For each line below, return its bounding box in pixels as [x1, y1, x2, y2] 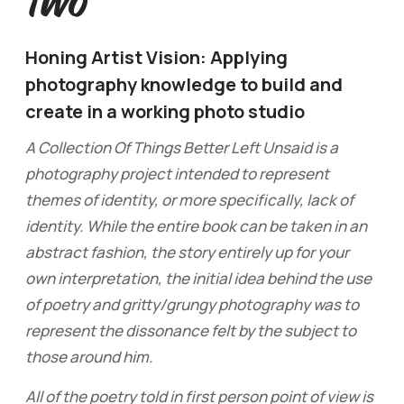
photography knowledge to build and [24, 71, 343, 96]
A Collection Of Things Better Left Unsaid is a [24, 136, 338, 158]
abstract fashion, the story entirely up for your [24, 241, 349, 262]
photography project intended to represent [24, 162, 329, 184]
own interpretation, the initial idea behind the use [24, 267, 372, 289]
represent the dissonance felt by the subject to [24, 319, 356, 341]
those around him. [24, 345, 153, 367]
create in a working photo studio [24, 98, 305, 124]
